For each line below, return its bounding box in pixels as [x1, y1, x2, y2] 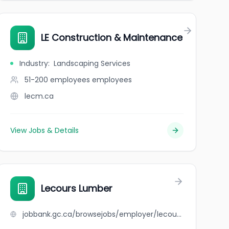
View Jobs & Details [10, 125, 79, 135]
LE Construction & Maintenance [40, 31, 182, 44]
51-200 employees [24, 75, 90, 85]
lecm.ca [24, 91, 54, 101]
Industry [19, 58, 48, 68]
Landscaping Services [53, 58, 130, 68]
